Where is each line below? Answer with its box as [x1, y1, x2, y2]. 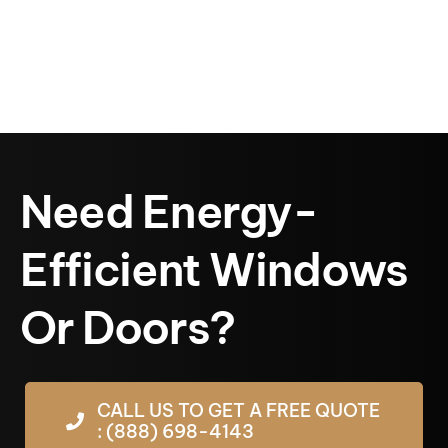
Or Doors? [19, 299, 235, 356]
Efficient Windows [19, 241, 409, 298]
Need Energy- [19, 183, 318, 240]
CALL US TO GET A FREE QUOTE [96, 399, 380, 422]
